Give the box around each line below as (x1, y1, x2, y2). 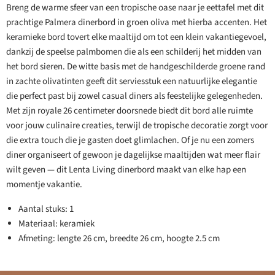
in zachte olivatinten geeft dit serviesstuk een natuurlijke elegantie (6, 75, 257, 88)
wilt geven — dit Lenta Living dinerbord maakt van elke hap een (6, 163, 246, 177)
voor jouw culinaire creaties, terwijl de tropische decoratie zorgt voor (6, 119, 268, 133)
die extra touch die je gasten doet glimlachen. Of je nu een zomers (6, 134, 254, 147)
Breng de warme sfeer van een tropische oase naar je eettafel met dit (6, 1, 264, 15)
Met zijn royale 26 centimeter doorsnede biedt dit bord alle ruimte (6, 104, 253, 118)
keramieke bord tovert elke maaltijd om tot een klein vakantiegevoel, (6, 31, 266, 44)
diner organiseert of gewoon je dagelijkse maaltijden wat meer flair (6, 149, 260, 162)
